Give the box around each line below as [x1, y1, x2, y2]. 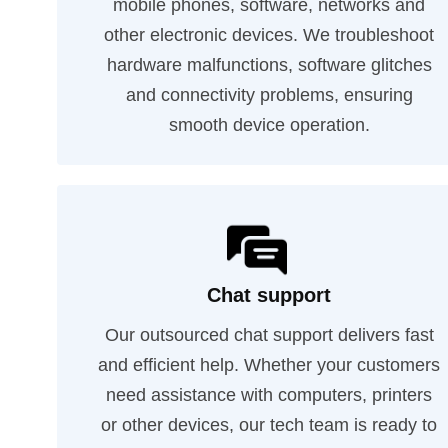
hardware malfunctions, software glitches [106, 55, 432, 75]
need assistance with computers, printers [106, 385, 433, 405]
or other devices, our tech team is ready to [101, 415, 438, 435]
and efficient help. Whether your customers [98, 355, 441, 375]
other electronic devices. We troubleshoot [104, 25, 435, 45]
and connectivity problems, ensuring [125, 85, 413, 105]
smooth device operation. [168, 115, 370, 135]
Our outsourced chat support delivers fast [104, 325, 434, 345]
